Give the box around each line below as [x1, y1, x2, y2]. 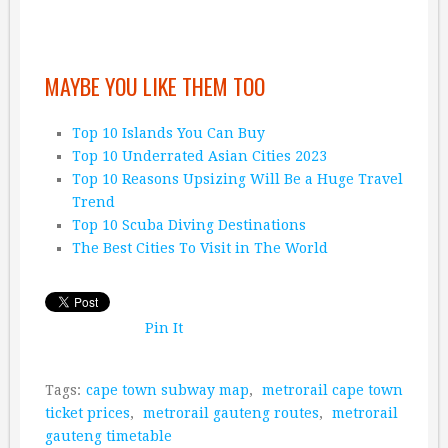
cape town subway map [86, 381, 249, 398]
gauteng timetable [45, 427, 172, 444]
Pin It [145, 319, 183, 336]
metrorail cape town [262, 381, 403, 398]
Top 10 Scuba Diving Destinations [71, 217, 306, 233]
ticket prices [45, 404, 130, 421]
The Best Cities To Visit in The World [71, 240, 328, 256]
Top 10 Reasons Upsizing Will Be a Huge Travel [71, 171, 403, 187]
